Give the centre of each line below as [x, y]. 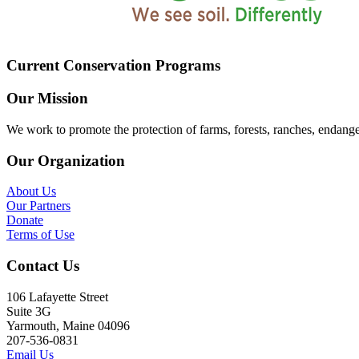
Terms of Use [40, 235]
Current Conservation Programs [113, 66]
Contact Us [43, 265]
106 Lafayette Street [57, 296]
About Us [31, 192]
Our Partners [38, 206]
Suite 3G [29, 311]
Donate [25, 220]
